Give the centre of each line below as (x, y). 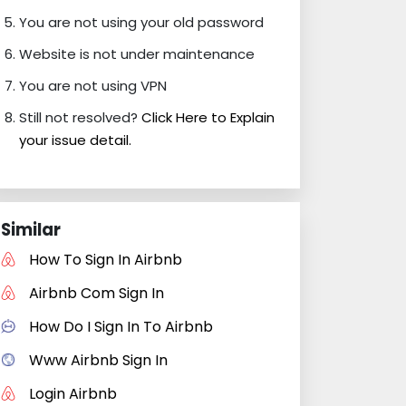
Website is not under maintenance (137, 54)
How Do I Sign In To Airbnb (121, 327)
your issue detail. (75, 140)
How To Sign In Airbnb (106, 260)
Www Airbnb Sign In (98, 360)
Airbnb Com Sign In (97, 293)
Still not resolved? (80, 117)
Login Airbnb (73, 394)
